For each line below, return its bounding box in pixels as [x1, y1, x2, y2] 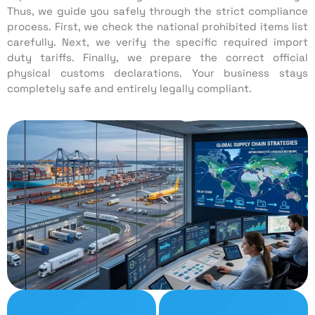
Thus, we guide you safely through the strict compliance [7, 4, 308, 18]
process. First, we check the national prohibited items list [7, 19, 308, 33]
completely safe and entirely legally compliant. [7, 81, 252, 95]
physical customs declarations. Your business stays [7, 65, 308, 79]
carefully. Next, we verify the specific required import [7, 34, 308, 49]
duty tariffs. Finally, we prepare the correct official [7, 50, 308, 64]
